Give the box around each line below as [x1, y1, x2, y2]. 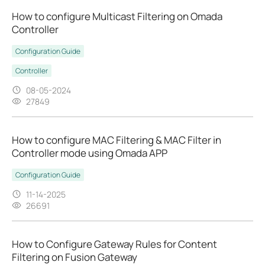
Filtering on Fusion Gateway [12, 250, 137, 264]
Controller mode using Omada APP [12, 146, 167, 160]
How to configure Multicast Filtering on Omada [12, 9, 222, 23]
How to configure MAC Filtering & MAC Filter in [12, 132, 221, 147]
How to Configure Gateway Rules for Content [12, 237, 217, 251]
